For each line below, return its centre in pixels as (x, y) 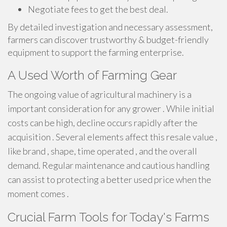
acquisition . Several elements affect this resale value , (112, 137)
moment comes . (38, 194)
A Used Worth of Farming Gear (92, 75)
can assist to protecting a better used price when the (109, 179)
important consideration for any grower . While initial (111, 108)
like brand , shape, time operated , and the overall (102, 151)
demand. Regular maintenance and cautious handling (109, 165)
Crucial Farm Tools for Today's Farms (108, 217)
